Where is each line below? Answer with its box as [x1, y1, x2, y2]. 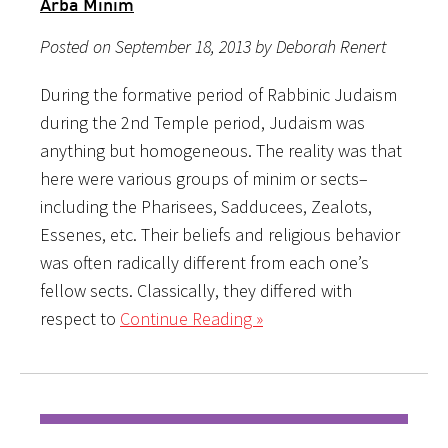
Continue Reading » [120, 306, 263, 330]
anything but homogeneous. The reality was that [40, 138, 402, 162]
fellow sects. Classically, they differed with [40, 278, 352, 302]
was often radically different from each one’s [40, 250, 369, 274]
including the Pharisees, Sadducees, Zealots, [40, 194, 372, 218]
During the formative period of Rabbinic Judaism [40, 82, 397, 106]
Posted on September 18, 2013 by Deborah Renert [40, 34, 386, 58]
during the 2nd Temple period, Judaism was [40, 110, 365, 134]
